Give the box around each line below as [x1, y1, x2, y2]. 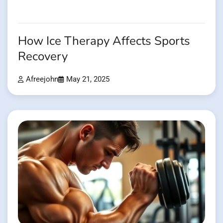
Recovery [18, 48, 68, 65]
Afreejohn [26, 75, 58, 84]
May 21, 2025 [66, 75, 110, 84]
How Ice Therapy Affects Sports [18, 33, 190, 50]
